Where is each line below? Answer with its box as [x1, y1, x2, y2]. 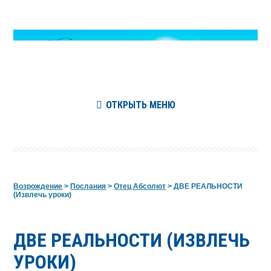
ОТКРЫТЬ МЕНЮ [105, 99, 175, 111]
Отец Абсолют [114, 181, 166, 191]
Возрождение [13, 181, 63, 191]
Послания [70, 181, 106, 191]
